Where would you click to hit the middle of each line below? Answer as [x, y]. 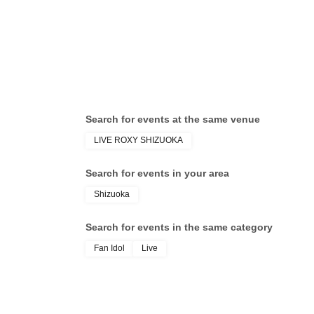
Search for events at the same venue [173, 120]
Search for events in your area [157, 173]
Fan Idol [109, 248]
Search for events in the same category [179, 227]
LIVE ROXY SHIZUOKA [138, 141]
